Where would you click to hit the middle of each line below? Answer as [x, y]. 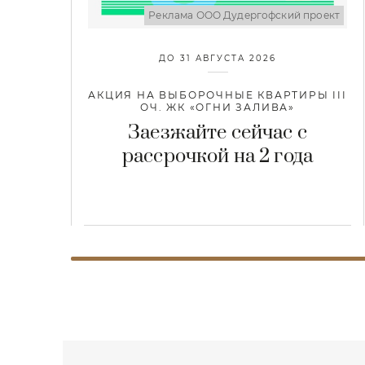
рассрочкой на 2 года [218, 157]
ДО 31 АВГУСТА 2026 [218, 59]
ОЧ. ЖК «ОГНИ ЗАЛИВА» [218, 108]
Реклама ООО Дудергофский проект [244, 15]
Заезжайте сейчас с [218, 133]
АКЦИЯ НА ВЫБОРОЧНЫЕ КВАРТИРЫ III [218, 95]
